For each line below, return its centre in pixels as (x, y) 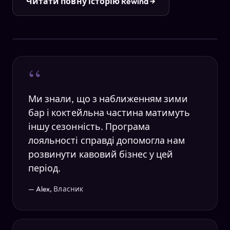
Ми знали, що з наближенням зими (108, 99)
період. (45, 168)
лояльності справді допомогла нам (107, 141)
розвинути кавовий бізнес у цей (101, 155)
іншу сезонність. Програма (89, 127)
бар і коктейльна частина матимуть (109, 113)
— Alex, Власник (56, 189)
